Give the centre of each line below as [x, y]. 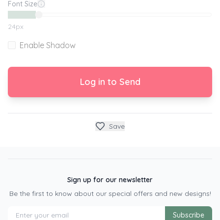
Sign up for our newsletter [110, 180]
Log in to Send [110, 82]
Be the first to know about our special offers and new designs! [110, 193]
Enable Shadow [48, 45]
